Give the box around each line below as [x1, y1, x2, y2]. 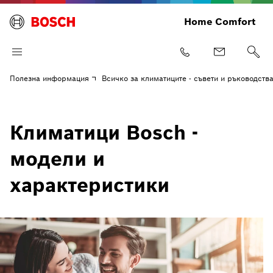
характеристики [10, 172, 169, 197]
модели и [10, 146, 105, 171]
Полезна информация [10, 74, 89, 83]
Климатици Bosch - [10, 120, 198, 145]
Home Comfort [184, 15, 256, 28]
